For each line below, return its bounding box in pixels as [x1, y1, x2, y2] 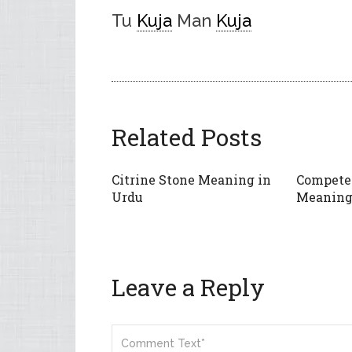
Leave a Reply [112, 271, 265, 302]
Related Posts [112, 121, 262, 152]
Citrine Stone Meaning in [112, 170, 271, 188]
